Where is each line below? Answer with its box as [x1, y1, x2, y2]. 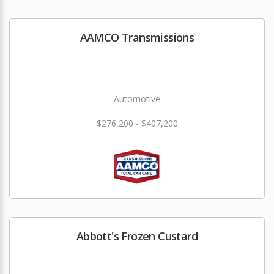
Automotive [114, 93, 160, 105]
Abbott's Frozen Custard [76, 229, 198, 244]
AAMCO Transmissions [80, 30, 194, 45]
